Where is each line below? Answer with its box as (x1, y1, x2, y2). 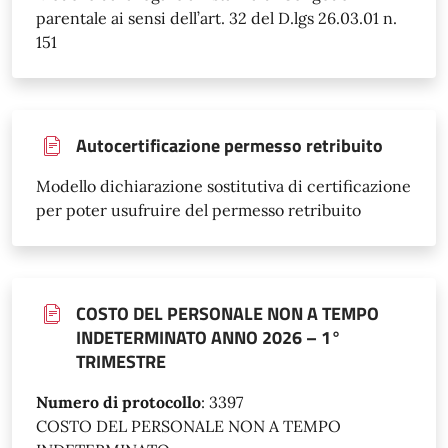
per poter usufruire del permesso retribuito (36, 199, 361, 220)
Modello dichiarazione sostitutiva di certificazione (36, 175, 411, 196)
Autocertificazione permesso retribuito (76, 131, 383, 159)
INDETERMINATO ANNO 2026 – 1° (76, 323, 341, 351)
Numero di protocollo (36, 391, 201, 412)
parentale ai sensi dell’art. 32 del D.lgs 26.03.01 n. (36, 7, 397, 28)
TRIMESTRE (76, 347, 166, 375)
